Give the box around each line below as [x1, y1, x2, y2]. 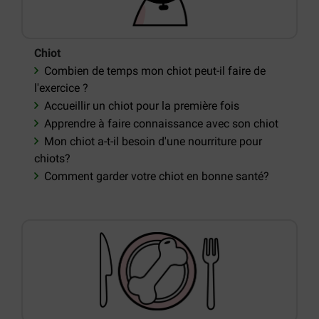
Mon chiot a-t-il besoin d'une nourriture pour [44, 135, 263, 149]
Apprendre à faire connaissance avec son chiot [44, 117, 279, 131]
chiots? [34, 152, 71, 166]
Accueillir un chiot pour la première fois [44, 99, 240, 113]
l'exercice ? [34, 81, 89, 95]
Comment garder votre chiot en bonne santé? [44, 169, 270, 184]
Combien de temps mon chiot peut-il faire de [44, 64, 266, 78]
